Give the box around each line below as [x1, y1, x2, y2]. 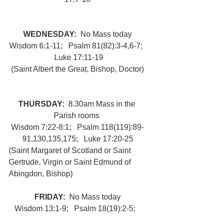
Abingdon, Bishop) [9, 170, 75, 178]
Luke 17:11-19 [52, 53, 103, 62]
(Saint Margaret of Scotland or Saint [9, 146, 133, 155]
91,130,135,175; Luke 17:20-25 [22, 135, 133, 143]
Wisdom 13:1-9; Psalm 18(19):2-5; [14, 204, 141, 213]
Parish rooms [54, 111, 101, 120]
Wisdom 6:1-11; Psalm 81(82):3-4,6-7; [9, 42, 146, 50]
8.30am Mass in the [68, 100, 137, 108]
